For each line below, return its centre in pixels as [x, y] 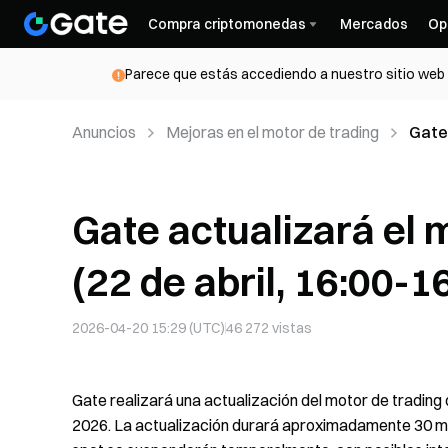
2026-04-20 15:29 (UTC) [148, 328]
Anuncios [104, 132]
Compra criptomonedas [227, 24]
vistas [290, 328]
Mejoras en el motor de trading [272, 132]
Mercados [374, 24]
